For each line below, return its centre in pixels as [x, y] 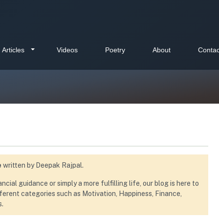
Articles [13, 50]
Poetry [115, 50]
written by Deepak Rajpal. [43, 165]
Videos [67, 50]
